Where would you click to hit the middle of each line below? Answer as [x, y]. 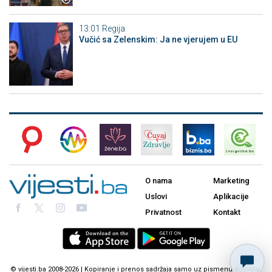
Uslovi [156, 197]
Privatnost [163, 212]
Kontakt [227, 212]
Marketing [231, 181]
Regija [113, 28]
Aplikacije [231, 197]
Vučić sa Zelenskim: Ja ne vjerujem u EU [158, 39]
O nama [158, 181]
